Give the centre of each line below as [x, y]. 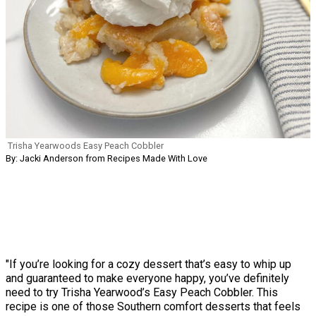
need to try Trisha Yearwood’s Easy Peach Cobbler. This [142, 292]
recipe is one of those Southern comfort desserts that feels [153, 306]
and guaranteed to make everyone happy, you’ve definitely [147, 278]
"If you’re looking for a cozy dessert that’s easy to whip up [148, 264]
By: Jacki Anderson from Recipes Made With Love [107, 158]
